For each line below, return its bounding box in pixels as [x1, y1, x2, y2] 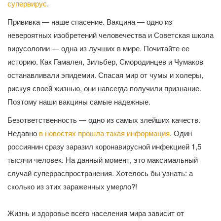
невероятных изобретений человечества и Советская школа [7, 30, 214, 40]
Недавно [7, 128, 39, 139]
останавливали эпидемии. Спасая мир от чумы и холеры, [7, 70, 203, 80]
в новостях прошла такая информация [39, 128, 170, 139]
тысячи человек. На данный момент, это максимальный [7, 154, 198, 165]
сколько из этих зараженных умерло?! [7, 181, 137, 192]
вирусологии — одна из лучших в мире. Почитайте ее [7, 43, 189, 54]
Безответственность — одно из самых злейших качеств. [7, 114, 200, 125]
